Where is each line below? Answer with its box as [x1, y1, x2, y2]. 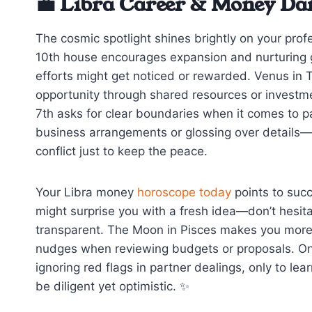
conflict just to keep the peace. [36, 144, 208, 159]
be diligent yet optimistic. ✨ [36, 279, 189, 294]
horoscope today [137, 185, 231, 200]
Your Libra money [36, 185, 137, 200]
